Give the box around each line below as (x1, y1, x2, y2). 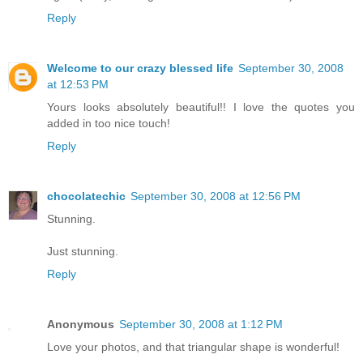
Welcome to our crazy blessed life (47, 61, 233, 75)
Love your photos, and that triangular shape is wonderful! (47, 340, 340, 353)
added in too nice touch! (47, 116, 170, 130)
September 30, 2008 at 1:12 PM (119, 317, 283, 331)
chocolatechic (47, 189, 126, 203)
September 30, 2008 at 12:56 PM (130, 189, 301, 203)
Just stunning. (47, 244, 118, 258)
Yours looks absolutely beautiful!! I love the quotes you (47, 100, 355, 113)
